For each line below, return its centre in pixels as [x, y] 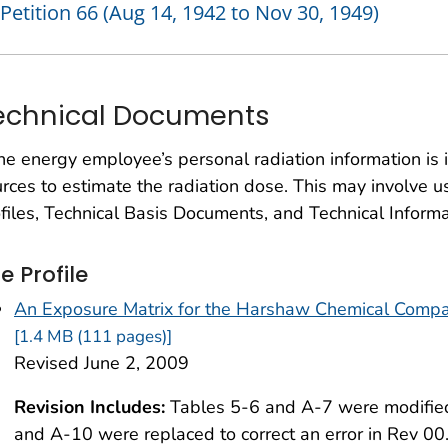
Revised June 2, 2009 [101, 363]
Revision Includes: [89, 407]
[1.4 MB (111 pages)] [93, 337]
